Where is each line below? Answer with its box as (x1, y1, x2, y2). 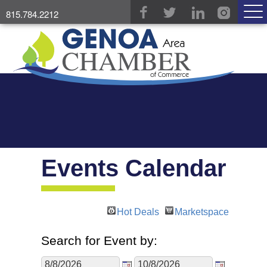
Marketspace (175, 207, 229, 218)
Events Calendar (41, 155, 226, 182)
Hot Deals (117, 207, 159, 218)
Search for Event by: (41, 234, 157, 248)
